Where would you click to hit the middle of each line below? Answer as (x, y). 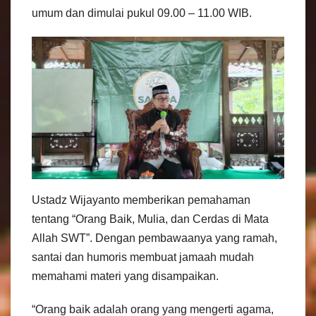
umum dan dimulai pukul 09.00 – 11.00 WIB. (142, 13)
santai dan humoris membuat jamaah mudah (143, 257)
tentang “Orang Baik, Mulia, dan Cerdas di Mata (150, 219)
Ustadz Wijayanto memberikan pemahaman (141, 200)
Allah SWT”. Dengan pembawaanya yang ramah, (154, 238)
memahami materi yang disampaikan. (125, 276)
